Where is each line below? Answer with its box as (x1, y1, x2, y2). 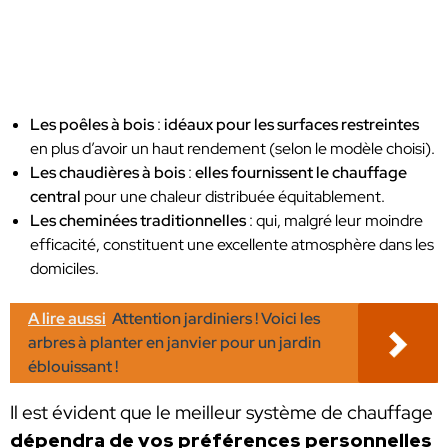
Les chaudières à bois (30, 161, 188, 183)
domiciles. (30, 257, 99, 279)
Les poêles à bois (30, 113, 157, 135)
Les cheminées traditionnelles (30, 209, 249, 231)
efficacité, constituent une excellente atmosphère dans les (30, 233, 434, 255)
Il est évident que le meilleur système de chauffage (10, 400, 433, 426)
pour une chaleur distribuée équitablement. (81, 185, 385, 207)
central (30, 185, 81, 207)
